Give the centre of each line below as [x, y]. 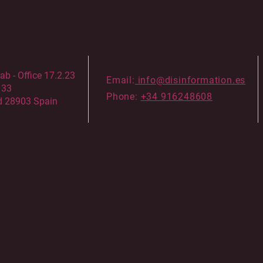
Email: [121, 80]
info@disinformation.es [190, 80]
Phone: [124, 97]
